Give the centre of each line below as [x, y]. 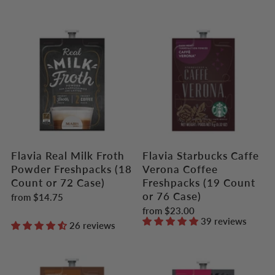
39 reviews [223, 222]
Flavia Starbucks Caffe [200, 156]
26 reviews [92, 226]
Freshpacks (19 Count [199, 183]
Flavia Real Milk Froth [68, 156]
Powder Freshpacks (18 [72, 169]
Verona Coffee [180, 169]
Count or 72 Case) [58, 183]
